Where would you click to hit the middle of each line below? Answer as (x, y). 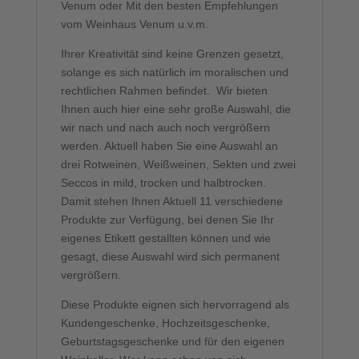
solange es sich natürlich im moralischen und (174, 73)
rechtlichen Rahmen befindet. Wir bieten (164, 91)
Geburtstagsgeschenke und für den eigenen (172, 342)
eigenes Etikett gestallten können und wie (165, 238)
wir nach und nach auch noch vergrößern (165, 128)
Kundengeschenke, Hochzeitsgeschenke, (165, 323)
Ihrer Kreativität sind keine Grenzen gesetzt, (172, 54)
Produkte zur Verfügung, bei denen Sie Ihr (167, 220)
